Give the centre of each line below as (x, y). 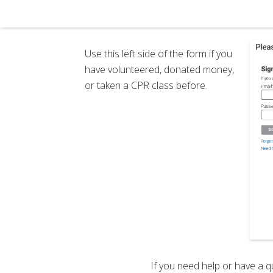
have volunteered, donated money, (159, 69)
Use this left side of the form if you (158, 53)
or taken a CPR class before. (146, 85)
